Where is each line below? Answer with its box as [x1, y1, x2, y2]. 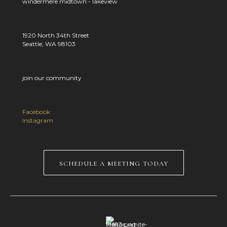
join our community [22, 73, 82, 82]
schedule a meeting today [59, 156, 168, 168]
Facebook [22, 107, 50, 116]
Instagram [22, 116, 53, 124]
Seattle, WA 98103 [22, 40, 75, 48]
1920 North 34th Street [22, 31, 89, 39]
